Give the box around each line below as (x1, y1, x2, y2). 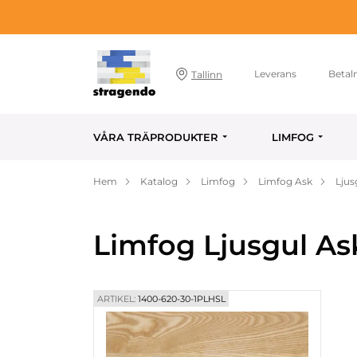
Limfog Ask (258, 175, 312, 187)
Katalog (140, 175, 178, 187)
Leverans (254, 68, 297, 80)
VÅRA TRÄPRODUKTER (93, 131, 218, 143)
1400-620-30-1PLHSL (135, 293, 226, 304)
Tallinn (191, 68, 223, 80)
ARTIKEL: (97, 293, 135, 304)
